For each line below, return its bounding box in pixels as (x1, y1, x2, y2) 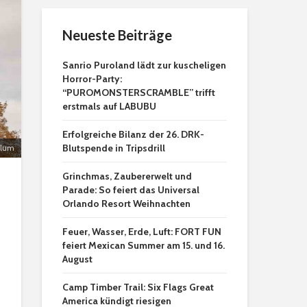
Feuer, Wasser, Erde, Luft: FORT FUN (62, 225, 221, 238)
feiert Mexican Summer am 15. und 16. (62, 239, 225, 251)
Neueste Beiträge (62, 27, 172, 43)
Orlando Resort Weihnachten (62, 197, 191, 210)
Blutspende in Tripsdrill (62, 142, 165, 154)
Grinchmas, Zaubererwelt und (62, 170, 192, 182)
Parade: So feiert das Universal (62, 184, 199, 196)
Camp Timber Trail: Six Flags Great (62, 281, 214, 293)
